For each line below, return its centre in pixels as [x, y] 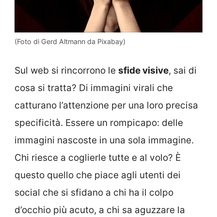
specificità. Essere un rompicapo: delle [99, 123]
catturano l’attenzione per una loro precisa [106, 105]
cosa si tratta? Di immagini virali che [94, 88]
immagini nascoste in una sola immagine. [104, 140]
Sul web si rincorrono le [66, 70]
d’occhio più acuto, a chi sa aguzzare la [100, 210]
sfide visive [143, 70]
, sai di [183, 70]
